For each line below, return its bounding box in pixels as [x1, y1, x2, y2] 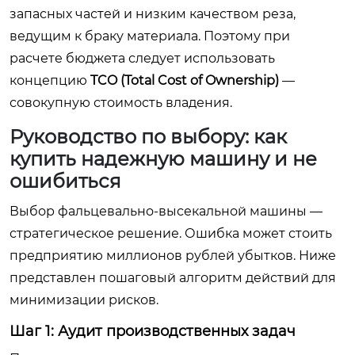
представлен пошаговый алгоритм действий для [10, 270, 336, 285]
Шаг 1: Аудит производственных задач [10, 323, 296, 340]
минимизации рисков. [10, 292, 158, 307]
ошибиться [10, 170, 121, 193]
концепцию [10, 73, 90, 88]
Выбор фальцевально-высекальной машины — [10, 204, 323, 219]
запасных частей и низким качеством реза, [10, 6, 296, 21]
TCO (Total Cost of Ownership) [90, 73, 279, 88]
